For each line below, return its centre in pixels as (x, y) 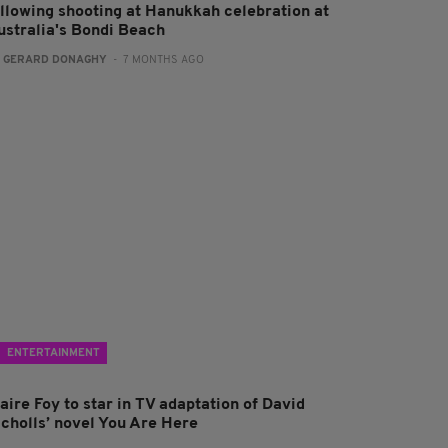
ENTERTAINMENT (54, 353)
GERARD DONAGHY (55, 60)
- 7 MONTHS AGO (156, 60)
